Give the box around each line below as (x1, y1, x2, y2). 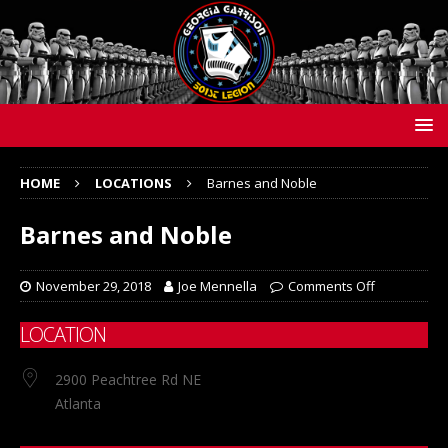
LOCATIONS (95, 174, 172, 193)
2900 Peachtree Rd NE (55, 370, 201, 390)
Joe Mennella (178, 277, 257, 296)
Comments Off (288, 277, 375, 296)
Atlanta (55, 394, 101, 414)
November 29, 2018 (36, 277, 151, 296)
